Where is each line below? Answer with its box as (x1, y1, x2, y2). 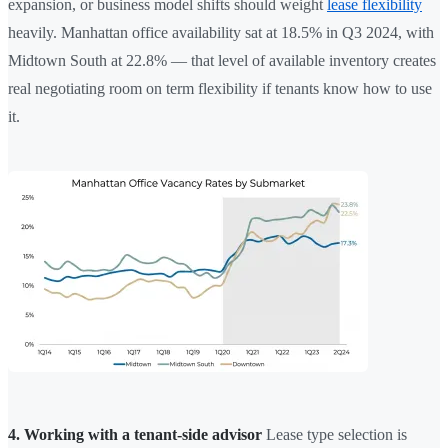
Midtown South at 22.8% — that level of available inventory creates (8, 51, 436, 69)
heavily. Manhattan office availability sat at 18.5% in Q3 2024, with (8, 23, 434, 41)
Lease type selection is (262, 425, 407, 443)
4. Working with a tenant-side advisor (8, 425, 262, 443)
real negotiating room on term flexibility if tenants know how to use (8, 79, 432, 97)
